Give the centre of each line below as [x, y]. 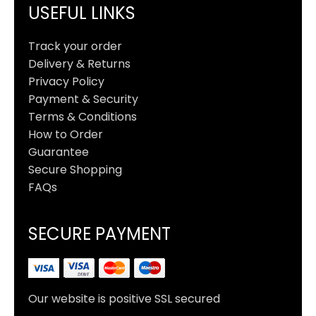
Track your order [75, 46]
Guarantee [59, 152]
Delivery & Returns [79, 63]
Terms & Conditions [83, 116]
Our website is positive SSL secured [124, 298]
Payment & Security [83, 99]
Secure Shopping [75, 169]
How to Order [66, 134]
